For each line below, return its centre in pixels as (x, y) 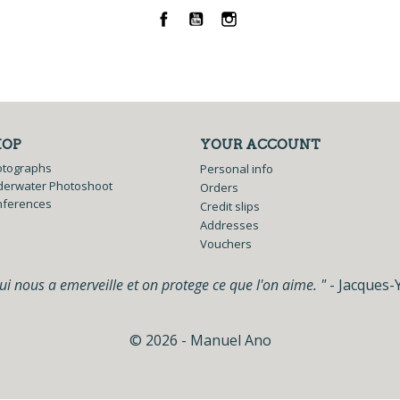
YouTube (231, 25)
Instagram (268, 25)
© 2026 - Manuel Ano (200, 340)
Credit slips (230, 206)
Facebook (200, 25)
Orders (219, 187)
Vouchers (226, 244)
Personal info (237, 169)
